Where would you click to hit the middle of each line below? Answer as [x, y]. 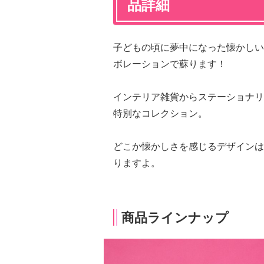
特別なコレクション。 [160, 113]
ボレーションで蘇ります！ [170, 64]
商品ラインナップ [175, 218]
